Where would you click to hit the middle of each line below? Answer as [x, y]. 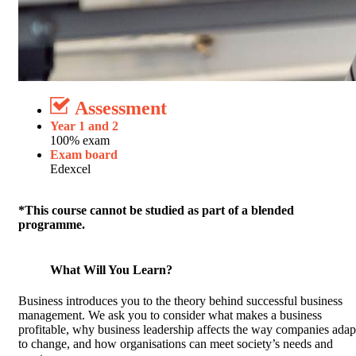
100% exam [80, 140]
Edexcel [70, 168]
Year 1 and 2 [84, 126]
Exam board [84, 154]
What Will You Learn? [111, 269]
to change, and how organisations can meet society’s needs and [176, 344]
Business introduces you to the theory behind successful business [180, 301]
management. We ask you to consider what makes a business [170, 315]
